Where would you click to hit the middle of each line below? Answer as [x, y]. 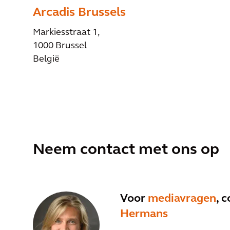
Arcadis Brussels [79, 13]
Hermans [144, 215]
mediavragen [182, 199]
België [46, 59]
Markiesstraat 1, [66, 33]
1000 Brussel [60, 46]
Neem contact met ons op [126, 150]
